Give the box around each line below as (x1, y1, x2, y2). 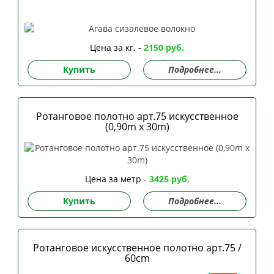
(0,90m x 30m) (105, 120, 169, 134)
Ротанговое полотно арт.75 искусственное (35, 109, 239, 124)
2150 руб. (144, 42, 184, 54)
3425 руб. (149, 173, 190, 185)
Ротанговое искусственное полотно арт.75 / (32, 241, 242, 255)
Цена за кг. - (90, 42, 144, 54)
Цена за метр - (84, 173, 149, 185)
